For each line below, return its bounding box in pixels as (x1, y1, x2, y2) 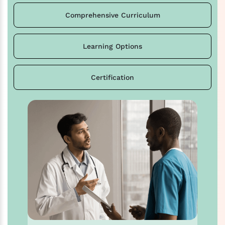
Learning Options (83, 42, 142, 50)
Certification (91, 73, 134, 81)
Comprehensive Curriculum (65, 11, 160, 19)
